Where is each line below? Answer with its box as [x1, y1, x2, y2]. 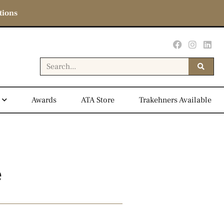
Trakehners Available [139, 94, 212, 105]
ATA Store [81, 94, 115, 105]
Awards [31, 94, 57, 105]
